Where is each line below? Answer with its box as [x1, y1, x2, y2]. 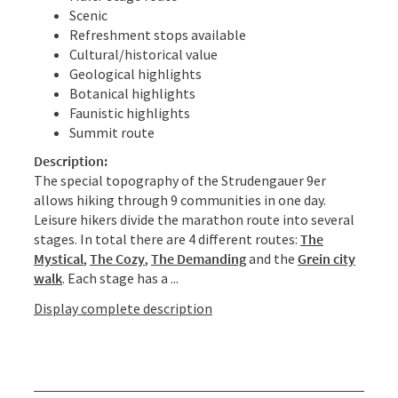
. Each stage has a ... [62, 268, 179, 287]
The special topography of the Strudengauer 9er [34, 171, 326, 189]
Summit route [69, 123, 155, 141]
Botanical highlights [69, 84, 195, 102]
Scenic [69, 5, 107, 24]
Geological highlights [69, 64, 202, 83]
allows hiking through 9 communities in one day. [34, 190, 326, 209]
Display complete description [34, 298, 212, 317]
